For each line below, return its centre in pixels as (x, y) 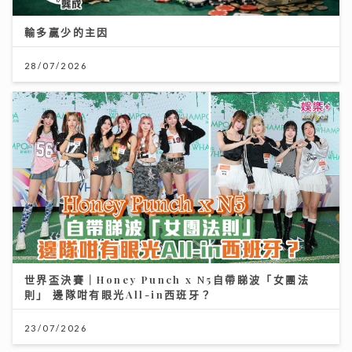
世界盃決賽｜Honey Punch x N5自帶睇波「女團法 (167, 280)
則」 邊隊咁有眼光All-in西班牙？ (119, 295)
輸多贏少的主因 (67, 31)
